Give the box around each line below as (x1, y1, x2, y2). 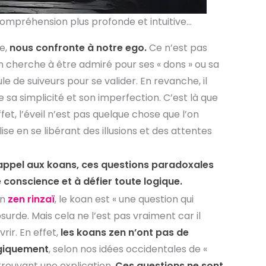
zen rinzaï (7, 192, 55, 206)
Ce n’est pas (146, 40, 207, 55)
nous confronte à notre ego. (9, 40, 147, 55)
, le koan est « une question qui (54, 192, 194, 206)
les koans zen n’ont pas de (60, 225, 189, 239)
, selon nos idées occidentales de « (48, 242, 207, 256)
